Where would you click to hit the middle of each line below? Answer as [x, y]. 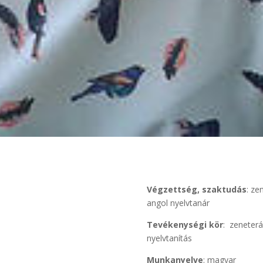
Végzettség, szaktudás [197, 190]
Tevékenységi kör [185, 225]
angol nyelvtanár [178, 203]
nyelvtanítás [170, 238]
